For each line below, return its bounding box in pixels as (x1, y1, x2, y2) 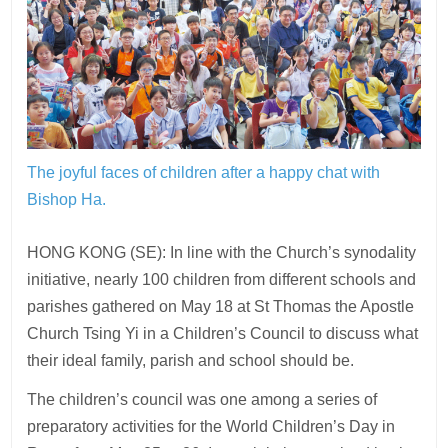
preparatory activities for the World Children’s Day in (27, 417, 396, 435)
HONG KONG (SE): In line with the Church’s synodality (27, 243, 417, 261)
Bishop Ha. (27, 190, 107, 208)
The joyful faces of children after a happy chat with (27, 163, 381, 181)
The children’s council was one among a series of (27, 390, 378, 408)
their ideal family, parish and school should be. (27, 351, 359, 369)
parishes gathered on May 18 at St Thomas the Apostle (27, 297, 415, 315)
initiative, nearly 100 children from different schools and (27, 270, 417, 288)
